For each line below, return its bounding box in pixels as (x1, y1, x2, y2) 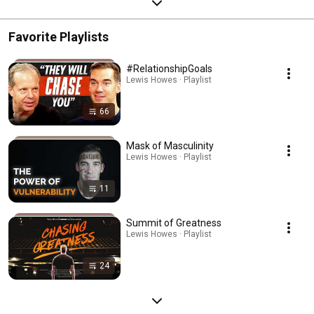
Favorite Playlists (8, 29, 109, 44)
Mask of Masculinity (126, 139, 214, 151)
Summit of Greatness (126, 217, 221, 228)
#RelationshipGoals (126, 62, 212, 74)
